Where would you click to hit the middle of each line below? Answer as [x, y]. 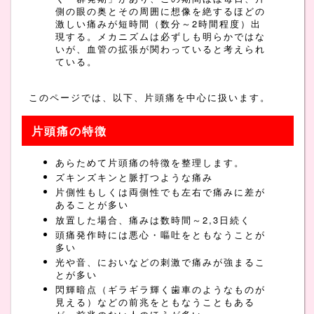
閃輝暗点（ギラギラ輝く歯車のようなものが [160, 289]
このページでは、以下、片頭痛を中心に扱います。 [149, 97]
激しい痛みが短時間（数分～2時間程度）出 [158, 24]
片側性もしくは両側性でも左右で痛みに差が [160, 192]
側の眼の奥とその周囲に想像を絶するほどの [160, 11]
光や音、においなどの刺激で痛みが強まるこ [160, 262]
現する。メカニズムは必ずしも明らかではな [160, 36]
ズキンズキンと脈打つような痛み [134, 177]
